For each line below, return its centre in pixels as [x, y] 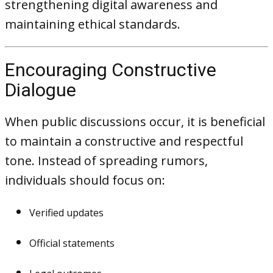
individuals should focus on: [85, 180]
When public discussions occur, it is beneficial [135, 122]
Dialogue [41, 90]
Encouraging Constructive [111, 70]
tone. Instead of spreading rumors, [106, 161]
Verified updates [66, 213]
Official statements [72, 243]
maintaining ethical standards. [93, 24]
